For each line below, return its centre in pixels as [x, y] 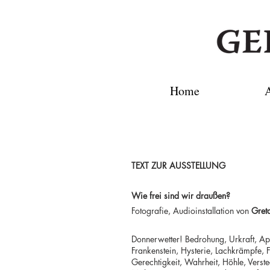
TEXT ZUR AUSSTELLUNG [178, 165]
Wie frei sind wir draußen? [181, 196]
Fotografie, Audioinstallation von [191, 211]
